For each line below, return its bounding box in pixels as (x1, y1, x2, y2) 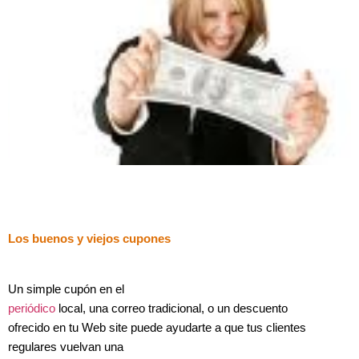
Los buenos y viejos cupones (8, 232, 171, 246)
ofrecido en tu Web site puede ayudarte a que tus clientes (8, 321, 306, 334)
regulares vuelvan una (8, 340, 123, 353)
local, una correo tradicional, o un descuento (55, 301, 288, 315)
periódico (8, 301, 55, 315)
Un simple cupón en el (8, 282, 124, 296)
